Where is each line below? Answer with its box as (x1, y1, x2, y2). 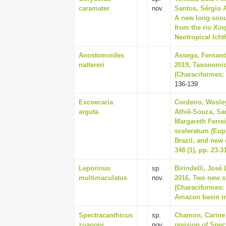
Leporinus (79, 164, 110, 172)
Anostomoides (79, 51, 124, 59)
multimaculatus (79, 174, 127, 182)
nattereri (79, 61, 104, 69)
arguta (79, 108, 98, 116)
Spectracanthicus (79, 211, 133, 219)
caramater (79, 5, 109, 12)
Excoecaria (79, 98, 113, 106)
